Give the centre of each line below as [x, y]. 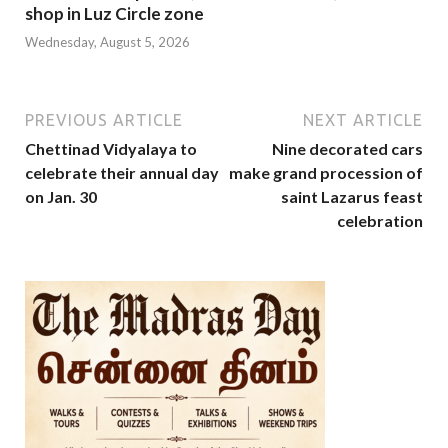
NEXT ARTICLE [363, 120]
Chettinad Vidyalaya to [111, 149]
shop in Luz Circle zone [114, 13]
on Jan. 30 [61, 197]
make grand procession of [326, 173]
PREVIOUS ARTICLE [104, 120]
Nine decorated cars [347, 149]
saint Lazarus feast [352, 197]
